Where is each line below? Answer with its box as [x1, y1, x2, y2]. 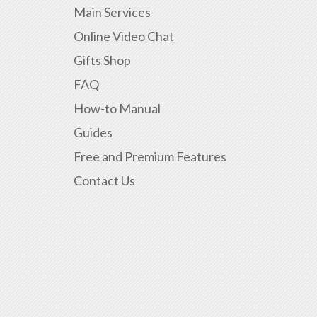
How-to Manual [74, 100, 161, 117]
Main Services [74, 4, 151, 21]
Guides [74, 125, 113, 141]
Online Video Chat [74, 28, 174, 45]
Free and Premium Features [74, 149, 226, 165]
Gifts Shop [74, 52, 131, 69]
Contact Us [74, 173, 135, 189]
